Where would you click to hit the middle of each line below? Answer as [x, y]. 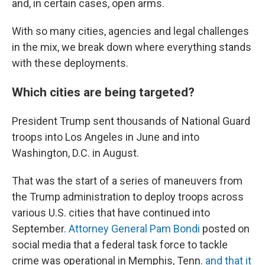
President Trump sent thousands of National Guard [131, 121]
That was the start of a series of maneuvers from [127, 181]
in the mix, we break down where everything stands [132, 47]
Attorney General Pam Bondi [134, 229]
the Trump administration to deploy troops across [128, 197]
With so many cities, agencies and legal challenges [130, 31]
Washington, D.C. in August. [75, 153]
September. [40, 229]
